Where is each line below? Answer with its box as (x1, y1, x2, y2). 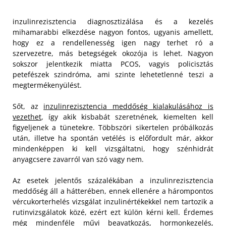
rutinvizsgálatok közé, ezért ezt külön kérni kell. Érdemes (13, 207, 213, 217)
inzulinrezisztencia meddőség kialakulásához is (43, 101, 214, 111)
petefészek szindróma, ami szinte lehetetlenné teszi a (13, 70, 213, 80)
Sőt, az (13, 101, 44, 111)
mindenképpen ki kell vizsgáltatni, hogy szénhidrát (13, 144, 213, 154)
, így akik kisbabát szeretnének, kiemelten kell (41, 112, 213, 122)
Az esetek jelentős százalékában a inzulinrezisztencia (13, 176, 213, 186)
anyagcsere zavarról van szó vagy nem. (13, 154, 144, 164)
